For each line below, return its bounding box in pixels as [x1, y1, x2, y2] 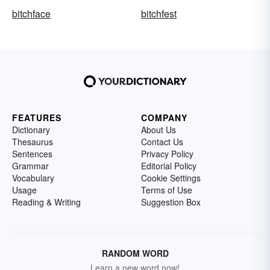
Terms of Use [141, 183, 192, 196]
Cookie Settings [141, 171, 201, 184]
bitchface [12, 6, 51, 20]
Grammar [12, 159, 49, 172]
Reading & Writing [12, 195, 81, 208]
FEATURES [12, 111, 61, 124]
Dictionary [12, 123, 50, 136]
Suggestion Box [141, 195, 201, 208]
